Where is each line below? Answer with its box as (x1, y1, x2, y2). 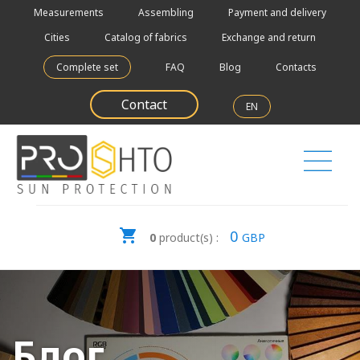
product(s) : (156, 230, 222, 245)
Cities (44, 31, 70, 44)
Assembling (138, 6, 194, 19)
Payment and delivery (228, 6, 326, 19)
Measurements (34, 6, 104, 19)
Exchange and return (222, 31, 316, 44)
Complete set (56, 60, 118, 74)
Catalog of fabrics (104, 31, 187, 44)
